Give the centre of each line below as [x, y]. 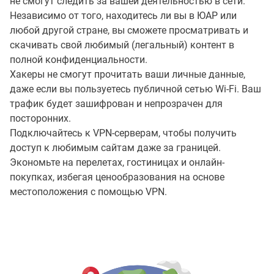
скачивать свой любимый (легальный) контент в [122, 45]
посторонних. [40, 118]
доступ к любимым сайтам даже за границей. [115, 147]
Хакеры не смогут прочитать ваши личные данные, [128, 74]
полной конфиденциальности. [79, 59]
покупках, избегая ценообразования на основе [117, 177]
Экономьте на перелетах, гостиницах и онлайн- [117, 162]
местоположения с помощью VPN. [88, 191]
